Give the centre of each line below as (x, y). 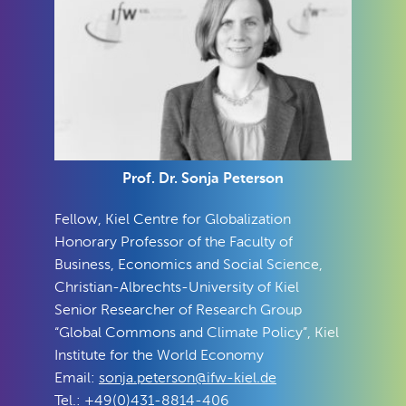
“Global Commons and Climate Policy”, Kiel (197, 333)
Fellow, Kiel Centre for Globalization (173, 220)
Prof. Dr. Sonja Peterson (203, 179)
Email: (77, 378)
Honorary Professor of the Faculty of (174, 242)
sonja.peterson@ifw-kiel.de (188, 378)
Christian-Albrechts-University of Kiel (177, 288)
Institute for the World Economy (159, 356)
